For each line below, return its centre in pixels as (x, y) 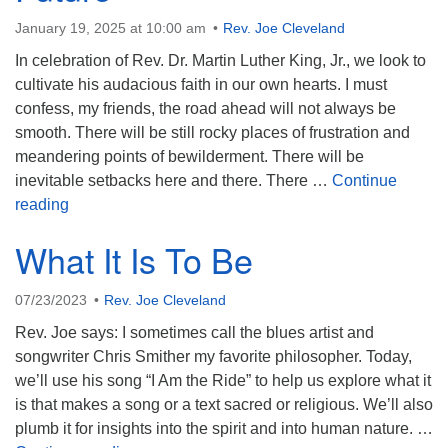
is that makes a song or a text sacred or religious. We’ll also (224, 404)
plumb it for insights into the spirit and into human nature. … (224, 428)
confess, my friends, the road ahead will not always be (205, 108)
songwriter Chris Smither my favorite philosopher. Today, (213, 356)
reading (42, 204)
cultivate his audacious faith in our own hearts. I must (201, 84)
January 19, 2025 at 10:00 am (110, 28)
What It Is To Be (134, 259)
